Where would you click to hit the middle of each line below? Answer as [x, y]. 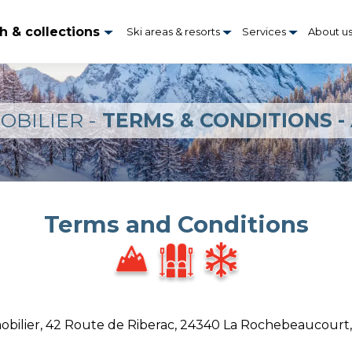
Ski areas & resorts [175, 31]
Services [266, 31]
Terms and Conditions [176, 224]
